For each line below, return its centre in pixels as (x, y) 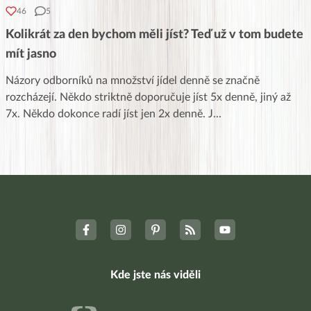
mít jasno (31, 54)
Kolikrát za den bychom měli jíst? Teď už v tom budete (154, 34)
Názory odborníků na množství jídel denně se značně (133, 80)
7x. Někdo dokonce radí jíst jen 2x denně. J (109, 114)
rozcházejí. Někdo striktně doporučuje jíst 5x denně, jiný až (148, 97)
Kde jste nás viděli (155, 275)
